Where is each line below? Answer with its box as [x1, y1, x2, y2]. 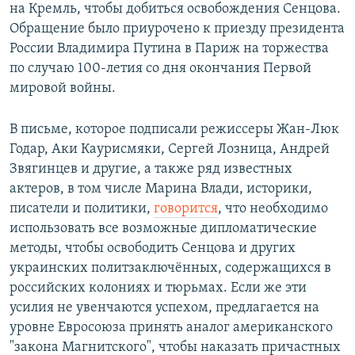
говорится [154, 201, 218, 217]
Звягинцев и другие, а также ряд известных [10, 162, 292, 177]
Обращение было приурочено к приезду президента [10, 21, 345, 37]
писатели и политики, [10, 201, 154, 217]
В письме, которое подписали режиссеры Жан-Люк [10, 122, 339, 138]
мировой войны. [10, 81, 116, 97]
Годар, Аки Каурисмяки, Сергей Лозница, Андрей [10, 142, 330, 158]
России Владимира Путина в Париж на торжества [10, 41, 329, 57]
